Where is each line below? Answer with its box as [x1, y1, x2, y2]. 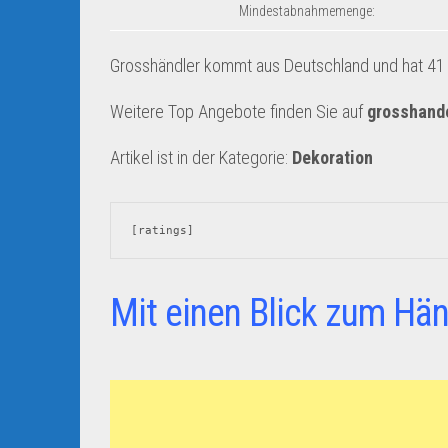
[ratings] [131, 224, 194, 237]
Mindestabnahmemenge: [239, 3, 375, 19]
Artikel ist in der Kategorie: [110, 147, 292, 168]
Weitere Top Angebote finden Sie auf [110, 101, 367, 122]
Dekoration [292, 147, 373, 168]
